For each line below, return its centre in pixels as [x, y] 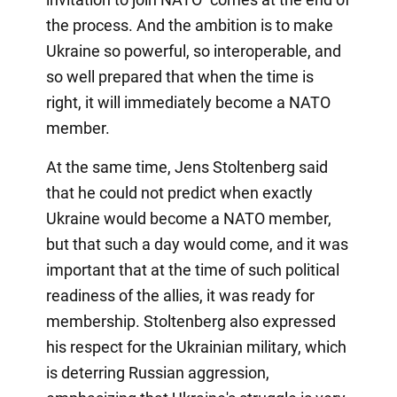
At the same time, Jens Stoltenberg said [187, 167]
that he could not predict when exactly [179, 192]
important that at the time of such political [192, 269]
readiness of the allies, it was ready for [180, 295]
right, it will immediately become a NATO [188, 102]
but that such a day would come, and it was [197, 244]
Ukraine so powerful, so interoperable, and [193, 51]
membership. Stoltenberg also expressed [191, 321]
